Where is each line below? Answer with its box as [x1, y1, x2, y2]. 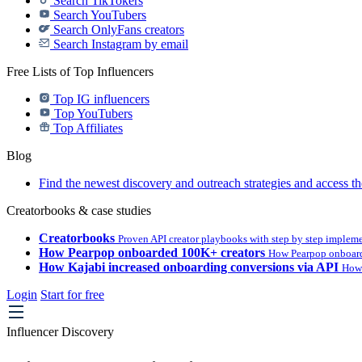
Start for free [40, 288, 104, 301]
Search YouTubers [50, 8, 146, 22]
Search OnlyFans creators [50, 23, 184, 36]
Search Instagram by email [50, 37, 188, 51]
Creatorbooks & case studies [6, 204, 151, 217]
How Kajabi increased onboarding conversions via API [39, 260, 339, 274]
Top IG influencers [50, 92, 149, 106]
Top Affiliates [50, 121, 123, 135]
